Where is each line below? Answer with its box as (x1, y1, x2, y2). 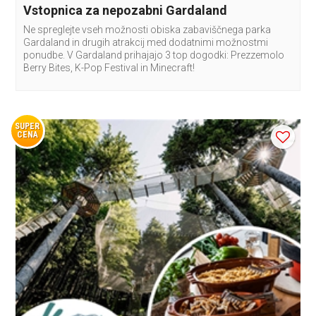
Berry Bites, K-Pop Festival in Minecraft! (23, 61, 195, 73)
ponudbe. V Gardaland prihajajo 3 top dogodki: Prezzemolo (23, 49, 285, 61)
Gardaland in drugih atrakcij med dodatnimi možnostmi (23, 36, 269, 48)
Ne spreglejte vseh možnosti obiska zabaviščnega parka (23, 23, 272, 35)
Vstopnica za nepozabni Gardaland (23, 2, 228, 18)
